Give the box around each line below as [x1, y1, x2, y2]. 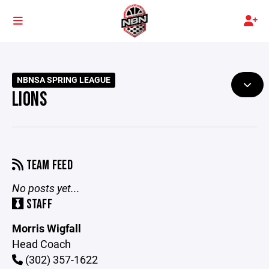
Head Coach [12, 237, 71, 251]
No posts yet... [12, 181, 80, 195]
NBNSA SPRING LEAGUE [17, 74, 111, 85]
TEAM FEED [23, 157, 73, 174]
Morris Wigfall [12, 221, 81, 235]
